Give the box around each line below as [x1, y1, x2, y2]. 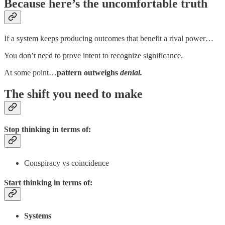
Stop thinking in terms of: [4, 125, 91, 134]
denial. [120, 68, 142, 77]
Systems [24, 211, 51, 220]
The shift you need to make [4, 87, 143, 101]
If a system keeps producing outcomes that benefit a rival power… [4, 34, 213, 43]
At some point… [4, 68, 57, 77]
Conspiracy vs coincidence [24, 158, 109, 167]
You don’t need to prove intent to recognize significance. [4, 51, 183, 60]
